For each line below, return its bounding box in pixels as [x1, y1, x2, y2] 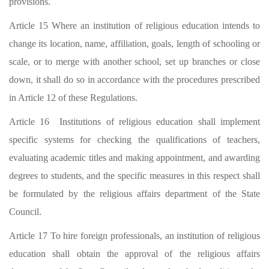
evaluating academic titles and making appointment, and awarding [9, 153, 260, 163]
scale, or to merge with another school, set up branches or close [9, 56, 260, 67]
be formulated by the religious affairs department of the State [9, 189, 260, 199]
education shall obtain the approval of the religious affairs [9, 249, 260, 259]
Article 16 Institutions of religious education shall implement [9, 116, 260, 127]
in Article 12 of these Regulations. [9, 92, 138, 103]
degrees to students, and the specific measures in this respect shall [9, 171, 260, 181]
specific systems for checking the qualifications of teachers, [9, 134, 260, 145]
